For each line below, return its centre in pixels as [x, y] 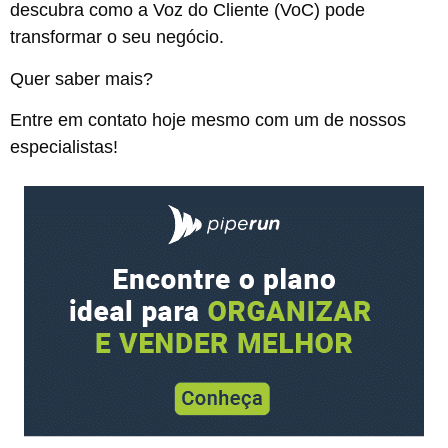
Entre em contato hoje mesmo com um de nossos [208, 120]
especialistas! [64, 147]
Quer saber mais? [81, 78]
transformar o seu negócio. [117, 37]
